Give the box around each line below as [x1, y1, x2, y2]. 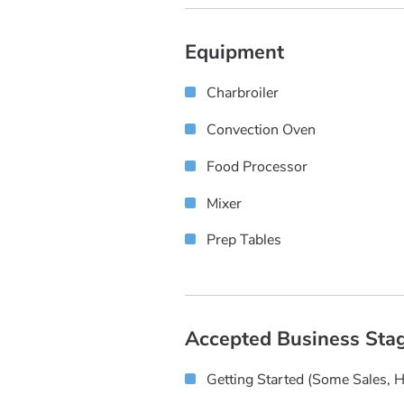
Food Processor [207, 156, 308, 177]
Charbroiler [207, 83, 279, 104]
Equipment [185, 39, 284, 67]
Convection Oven [207, 120, 316, 141]
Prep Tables [207, 230, 281, 251]
